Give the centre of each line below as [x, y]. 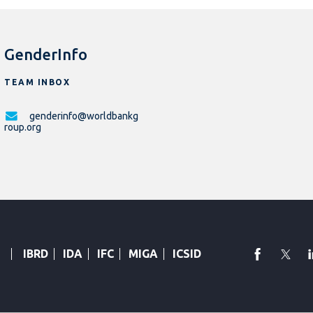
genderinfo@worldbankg [84, 116]
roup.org [23, 128]
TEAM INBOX [37, 82]
